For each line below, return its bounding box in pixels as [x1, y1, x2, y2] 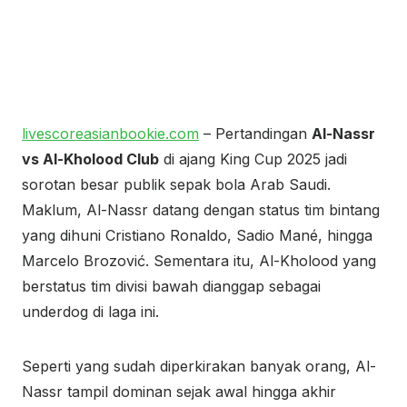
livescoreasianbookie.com [22, 124, 199, 143]
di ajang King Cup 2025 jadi [159, 150, 347, 168]
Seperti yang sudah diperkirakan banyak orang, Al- [22, 357, 376, 375]
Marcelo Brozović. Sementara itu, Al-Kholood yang [22, 252, 376, 270]
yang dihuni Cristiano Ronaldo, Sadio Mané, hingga [22, 226, 372, 244]
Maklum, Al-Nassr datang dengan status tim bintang [22, 201, 380, 219]
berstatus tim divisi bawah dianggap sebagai [22, 277, 321, 295]
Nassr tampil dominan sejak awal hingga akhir [22, 382, 336, 401]
